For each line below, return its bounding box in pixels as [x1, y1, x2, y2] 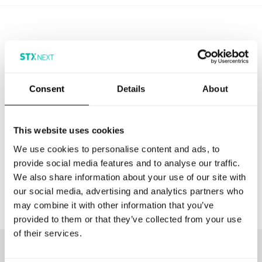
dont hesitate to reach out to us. [9, 110, 151, 122]
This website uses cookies [13, 125, 125, 136]
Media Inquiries [9, 56, 134, 78]
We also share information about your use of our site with [13, 171, 246, 182]
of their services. [13, 227, 82, 238]
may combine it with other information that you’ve [13, 199, 214, 210]
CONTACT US [29, 148, 92, 160]
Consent [29, 84, 64, 94]
